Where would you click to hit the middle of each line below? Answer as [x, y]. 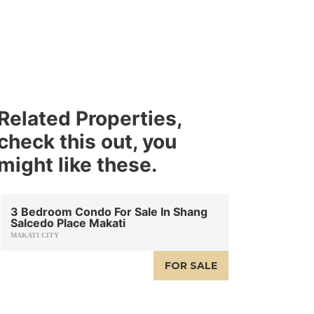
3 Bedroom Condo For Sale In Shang [109, 212]
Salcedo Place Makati [68, 223]
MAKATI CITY [35, 235]
